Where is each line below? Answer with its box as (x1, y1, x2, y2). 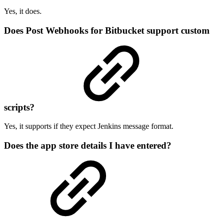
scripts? (4, 102, 37, 112)
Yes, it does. (4, 6, 42, 15)
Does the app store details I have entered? (4, 140, 171, 151)
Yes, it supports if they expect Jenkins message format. (4, 122, 173, 131)
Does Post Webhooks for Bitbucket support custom (4, 25, 210, 36)
